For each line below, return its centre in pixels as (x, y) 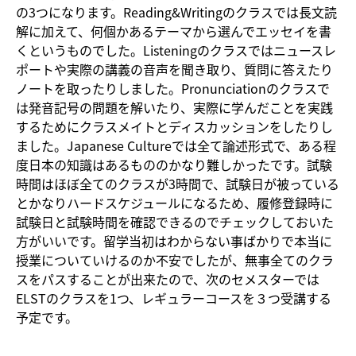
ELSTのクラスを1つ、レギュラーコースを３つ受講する (174, 298)
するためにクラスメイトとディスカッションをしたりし (174, 127)
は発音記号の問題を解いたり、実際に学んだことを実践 (174, 108)
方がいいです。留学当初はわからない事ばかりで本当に (174, 241)
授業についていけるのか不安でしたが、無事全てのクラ (175, 260)
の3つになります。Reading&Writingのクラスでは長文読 (176, 12)
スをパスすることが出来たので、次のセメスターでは (168, 279)
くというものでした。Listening (106, 50)
